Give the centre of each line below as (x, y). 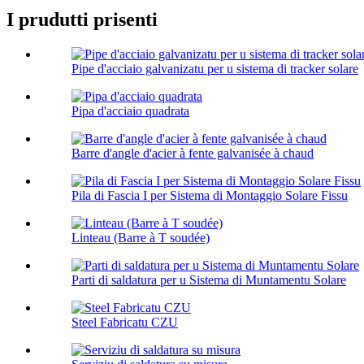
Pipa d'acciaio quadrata (130, 111)
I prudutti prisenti (82, 20)
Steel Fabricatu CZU (125, 323)
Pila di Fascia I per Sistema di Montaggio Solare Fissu (210, 196)
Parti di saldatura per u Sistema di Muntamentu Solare (209, 280)
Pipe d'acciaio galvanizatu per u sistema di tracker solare (215, 69)
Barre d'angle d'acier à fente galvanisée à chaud (193, 154)
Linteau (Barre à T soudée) (141, 238)
